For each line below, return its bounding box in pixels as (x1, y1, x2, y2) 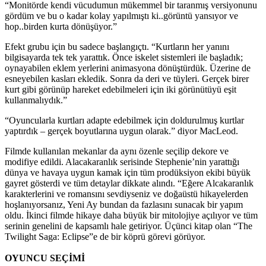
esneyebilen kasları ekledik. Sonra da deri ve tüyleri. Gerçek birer (5, 73, 249, 84)
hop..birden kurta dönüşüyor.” (5, 21, 117, 31)
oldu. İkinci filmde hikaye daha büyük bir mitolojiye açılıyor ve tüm (5, 210, 258, 220)
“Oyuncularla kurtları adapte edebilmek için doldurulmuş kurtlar (5, 115, 244, 125)
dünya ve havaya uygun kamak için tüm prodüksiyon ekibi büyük (5, 167, 251, 178)
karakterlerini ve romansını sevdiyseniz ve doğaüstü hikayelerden (5, 188, 248, 199)
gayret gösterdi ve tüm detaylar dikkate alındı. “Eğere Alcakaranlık (5, 178, 254, 188)
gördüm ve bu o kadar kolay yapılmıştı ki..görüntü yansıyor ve (5, 10, 238, 21)
